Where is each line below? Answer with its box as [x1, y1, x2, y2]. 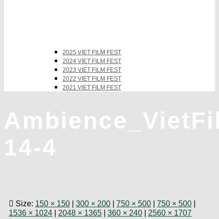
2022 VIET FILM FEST [63, 75, 121, 82]
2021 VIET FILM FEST [63, 84, 121, 91]
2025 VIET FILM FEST [63, 48, 121, 56]
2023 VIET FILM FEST [63, 66, 121, 73]
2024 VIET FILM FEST [63, 57, 121, 65]
